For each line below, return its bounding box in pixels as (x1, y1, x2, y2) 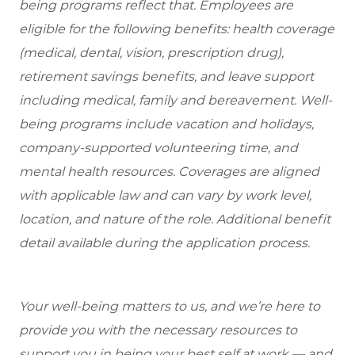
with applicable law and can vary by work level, (19, 188, 311, 204)
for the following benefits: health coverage (68, 21, 334, 37)
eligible (19, 21, 68, 37)
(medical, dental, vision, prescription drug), (19, 45, 284, 61)
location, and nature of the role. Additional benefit (19, 212, 330, 227)
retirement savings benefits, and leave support (19, 69, 314, 85)
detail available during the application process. (19, 235, 323, 251)
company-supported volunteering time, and (19, 140, 298, 156)
